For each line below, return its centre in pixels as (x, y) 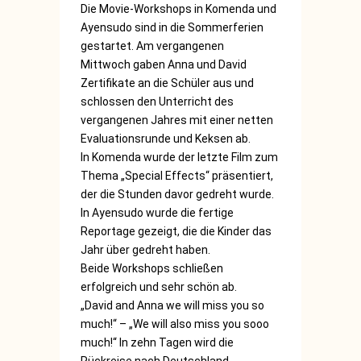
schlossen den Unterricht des (157, 102)
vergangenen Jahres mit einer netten (177, 120)
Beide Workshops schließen (152, 268)
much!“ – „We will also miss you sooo (175, 324)
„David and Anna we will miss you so (172, 305)
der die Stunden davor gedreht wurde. (177, 194)
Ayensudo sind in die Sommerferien (172, 27)
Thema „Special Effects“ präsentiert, (177, 176)
